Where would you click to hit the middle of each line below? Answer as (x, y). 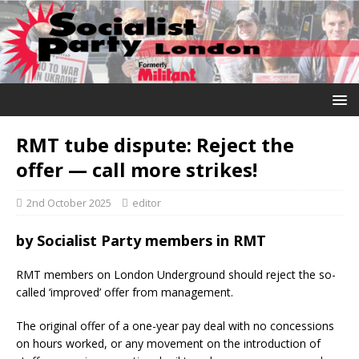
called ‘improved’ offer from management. (125, 292)
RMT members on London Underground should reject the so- (176, 274)
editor (147, 202)
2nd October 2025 (69, 202)
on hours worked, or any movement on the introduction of (168, 343)
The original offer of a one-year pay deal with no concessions (175, 325)
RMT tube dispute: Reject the (155, 144)
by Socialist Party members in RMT (141, 240)
